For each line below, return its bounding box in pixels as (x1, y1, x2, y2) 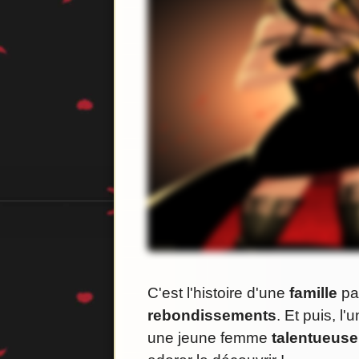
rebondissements (147, 307, 276, 325)
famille (289, 284, 337, 302)
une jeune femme (147, 329, 272, 347)
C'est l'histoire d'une (147, 284, 289, 302)
